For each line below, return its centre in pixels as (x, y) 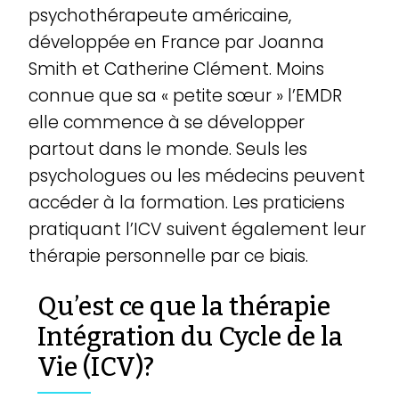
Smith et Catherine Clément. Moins (177, 69)
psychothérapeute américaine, (160, 16)
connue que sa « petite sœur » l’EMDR (186, 96)
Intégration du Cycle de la (191, 337)
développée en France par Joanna (177, 43)
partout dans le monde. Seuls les (168, 150)
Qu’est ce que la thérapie (184, 306)
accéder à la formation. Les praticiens (187, 203)
